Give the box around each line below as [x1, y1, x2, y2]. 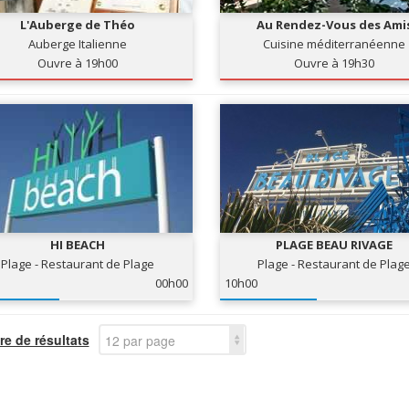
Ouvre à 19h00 [37, 55, 119, 71]
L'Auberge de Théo [20, 16, 136, 33]
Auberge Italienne [28, 36, 128, 52]
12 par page [104, 331, 175, 350]
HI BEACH [50, 236, 106, 253]
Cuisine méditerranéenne [263, 36, 406, 52]
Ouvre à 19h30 [294, 55, 375, 71]
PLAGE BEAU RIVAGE [276, 236, 393, 253]
